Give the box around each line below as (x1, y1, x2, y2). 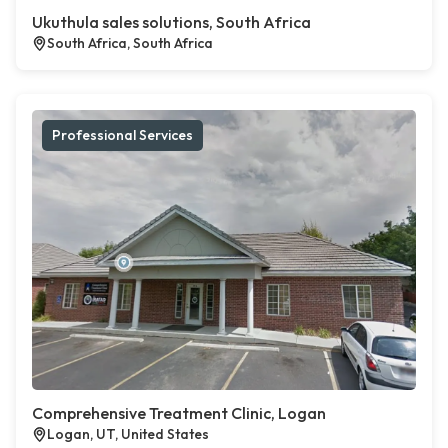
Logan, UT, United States (47, 425, 209, 444)
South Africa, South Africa (47, 34, 213, 53)
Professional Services (52, 126, 193, 145)
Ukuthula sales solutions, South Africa (32, 12, 311, 33)
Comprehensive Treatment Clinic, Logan (32, 403, 326, 424)
